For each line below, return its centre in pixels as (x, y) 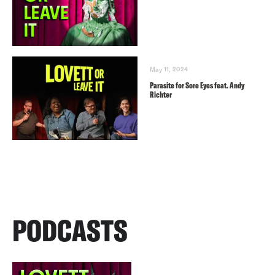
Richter (161, 95)
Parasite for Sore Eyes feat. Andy (197, 85)
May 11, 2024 (169, 69)
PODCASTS (70, 230)
